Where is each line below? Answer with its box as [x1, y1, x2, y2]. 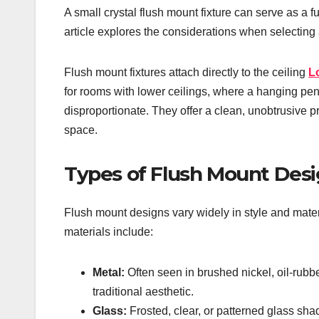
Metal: [93, 266, 125, 278]
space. [64, 124, 98, 137]
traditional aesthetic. [93, 285, 194, 298]
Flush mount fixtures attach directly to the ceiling [64, 66, 308, 79]
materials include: [64, 225, 153, 238]
